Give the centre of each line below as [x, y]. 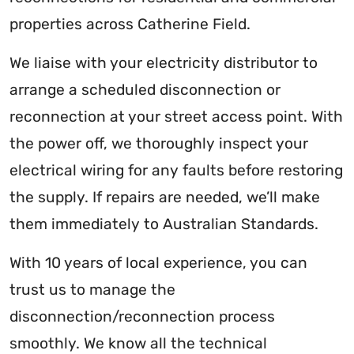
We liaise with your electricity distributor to [164, 63]
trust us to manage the [92, 290]
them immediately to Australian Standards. [164, 224]
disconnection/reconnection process [142, 317]
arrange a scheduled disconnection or [145, 90]
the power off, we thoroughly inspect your [159, 144]
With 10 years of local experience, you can [158, 263]
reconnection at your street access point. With [176, 117]
